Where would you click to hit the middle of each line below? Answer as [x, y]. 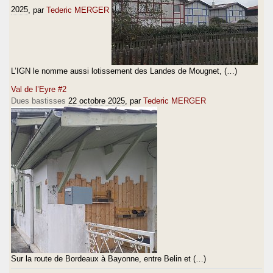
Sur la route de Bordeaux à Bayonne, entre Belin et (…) [108, 258]
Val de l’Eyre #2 [39, 89]
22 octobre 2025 [97, 101]
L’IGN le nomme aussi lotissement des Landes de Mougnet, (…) [124, 71]
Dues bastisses [38, 101]
